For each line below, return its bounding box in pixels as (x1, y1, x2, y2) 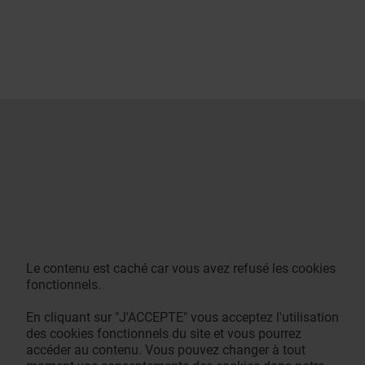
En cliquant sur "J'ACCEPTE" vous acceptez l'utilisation (26, 310, 339, 325)
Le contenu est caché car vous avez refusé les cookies (26, 261, 336, 276)
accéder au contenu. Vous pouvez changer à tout (26, 342, 306, 358)
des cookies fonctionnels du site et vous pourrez (26, 326, 301, 341)
